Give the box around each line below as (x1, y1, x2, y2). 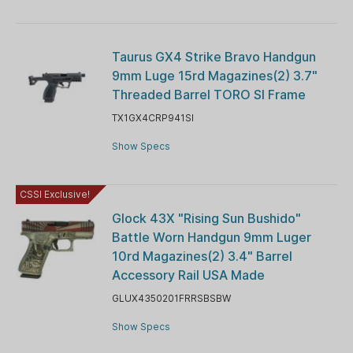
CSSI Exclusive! (20, 188, 90, 200)
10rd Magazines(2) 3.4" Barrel (111, 247, 292, 264)
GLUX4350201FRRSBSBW (111, 292, 231, 304)
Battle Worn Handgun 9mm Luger (111, 229, 311, 245)
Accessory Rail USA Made (111, 266, 265, 283)
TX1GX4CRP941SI (111, 111, 194, 124)
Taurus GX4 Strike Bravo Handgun (111, 48, 316, 65)
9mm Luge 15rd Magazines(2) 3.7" (111, 67, 318, 84)
